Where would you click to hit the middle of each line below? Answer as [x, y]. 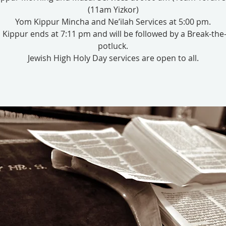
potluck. [113, 46]
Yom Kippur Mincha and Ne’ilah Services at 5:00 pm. [113, 22]
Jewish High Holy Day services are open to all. [113, 58]
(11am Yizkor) [113, 10]
